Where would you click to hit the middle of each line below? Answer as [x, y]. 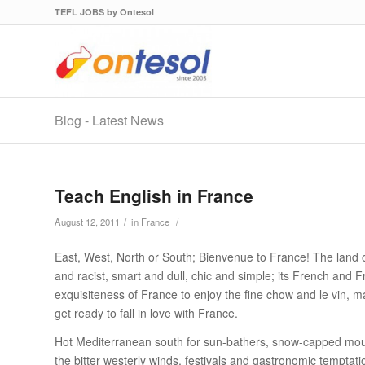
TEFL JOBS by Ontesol [104, 12]
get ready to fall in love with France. [146, 312]
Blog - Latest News [109, 120]
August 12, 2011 [87, 222]
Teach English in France [154, 196]
